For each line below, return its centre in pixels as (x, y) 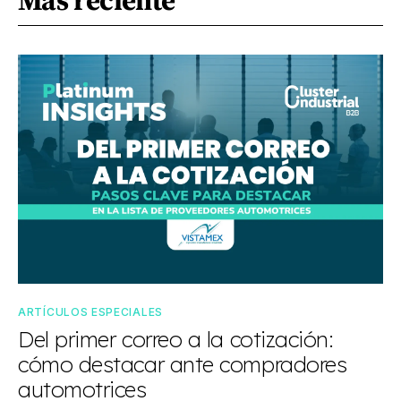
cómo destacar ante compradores (183, 364)
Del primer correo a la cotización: (176, 339)
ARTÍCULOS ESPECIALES (90, 312)
